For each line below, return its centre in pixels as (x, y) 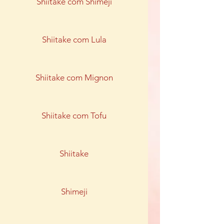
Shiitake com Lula (74, 39)
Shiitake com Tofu (74, 115)
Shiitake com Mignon (74, 77)
